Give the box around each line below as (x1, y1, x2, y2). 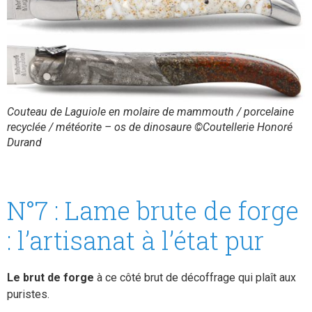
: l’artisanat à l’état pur (7, 224, 264, 258)
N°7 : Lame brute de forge (7, 194, 299, 228)
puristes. (7, 288, 49, 302)
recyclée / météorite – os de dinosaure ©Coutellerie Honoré (7, 120, 292, 134)
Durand (7, 136, 42, 150)
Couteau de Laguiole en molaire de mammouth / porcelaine (7, 105, 294, 119)
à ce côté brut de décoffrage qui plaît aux (94, 271, 296, 285)
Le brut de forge (7, 271, 94, 285)
